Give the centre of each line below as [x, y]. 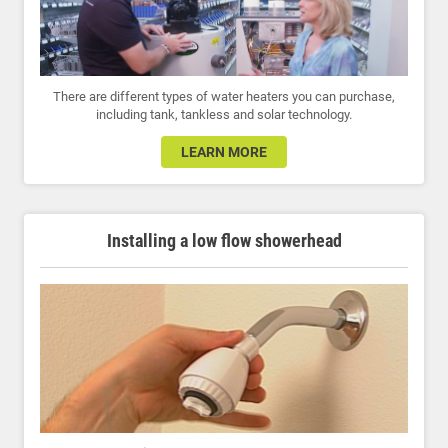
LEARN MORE [224, 151]
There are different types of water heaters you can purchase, [224, 96]
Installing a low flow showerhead [224, 240]
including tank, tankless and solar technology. [224, 114]
